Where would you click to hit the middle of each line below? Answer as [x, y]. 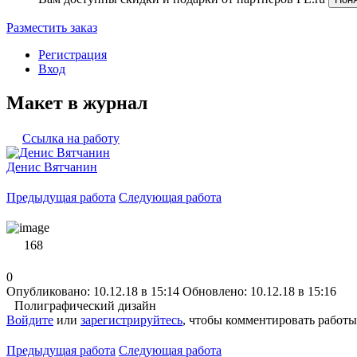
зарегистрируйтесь [131, 320]
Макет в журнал [77, 102]
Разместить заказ [52, 27]
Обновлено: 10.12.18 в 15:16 [259, 291]
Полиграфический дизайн [85, 305]
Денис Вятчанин [52, 167]
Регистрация [73, 55]
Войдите [30, 320]
